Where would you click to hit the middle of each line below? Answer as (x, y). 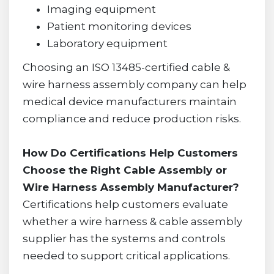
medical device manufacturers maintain (129, 102)
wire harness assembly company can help (134, 85)
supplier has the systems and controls (124, 239)
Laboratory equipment (107, 44)
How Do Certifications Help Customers (130, 153)
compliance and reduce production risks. (131, 119)
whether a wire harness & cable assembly (132, 222)
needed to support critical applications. (126, 256)
